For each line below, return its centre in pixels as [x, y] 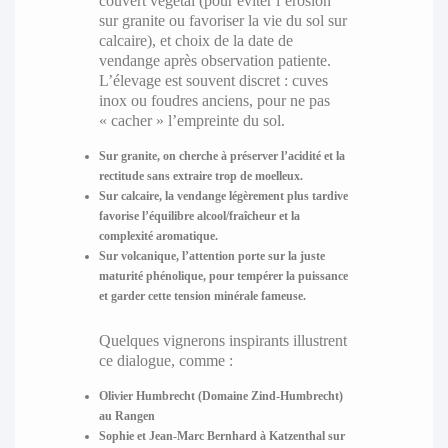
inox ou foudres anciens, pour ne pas [214, 101]
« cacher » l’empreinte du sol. [191, 121]
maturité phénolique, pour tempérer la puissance [223, 276]
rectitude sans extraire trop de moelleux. [200, 176]
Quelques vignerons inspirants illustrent [222, 341]
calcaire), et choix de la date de [195, 41]
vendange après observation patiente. [214, 61]
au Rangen [126, 416]
